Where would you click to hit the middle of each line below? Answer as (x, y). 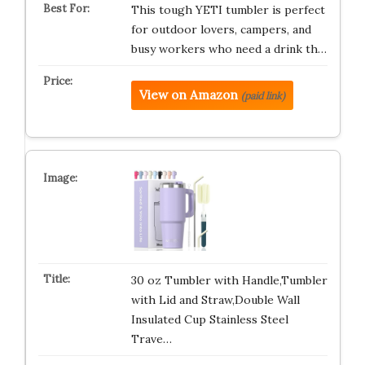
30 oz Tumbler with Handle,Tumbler (229, 280)
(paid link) (263, 96)
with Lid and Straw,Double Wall (215, 300)
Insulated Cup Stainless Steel (209, 319)
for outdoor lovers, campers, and (221, 29)
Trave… (151, 339)
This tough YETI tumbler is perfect (228, 10)
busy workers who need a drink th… (229, 49)
